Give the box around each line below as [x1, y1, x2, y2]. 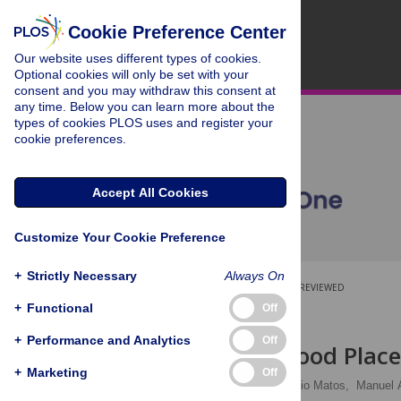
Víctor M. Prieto [166, 379, 252, 392]
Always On [225, 268, 285, 283]
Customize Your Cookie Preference [14, 230, 226, 244]
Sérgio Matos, [277, 379, 349, 392]
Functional [27, 300, 93, 315]
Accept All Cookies [92, 185, 209, 200]
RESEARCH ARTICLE [163, 306, 253, 316]
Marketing [27, 364, 88, 380]
